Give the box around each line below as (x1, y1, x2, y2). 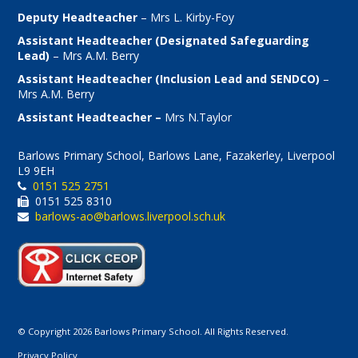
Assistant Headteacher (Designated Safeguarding (18, 33, 310, 48)
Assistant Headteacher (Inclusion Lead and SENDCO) (18, 71, 320, 86)
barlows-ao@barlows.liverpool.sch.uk (35, 209, 226, 224)
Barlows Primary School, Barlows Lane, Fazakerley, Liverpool (18, 148, 336, 163)
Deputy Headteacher (18, 10, 138, 25)
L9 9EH (18, 163, 55, 178)
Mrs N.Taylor (165, 109, 233, 125)
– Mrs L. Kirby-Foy (137, 10, 235, 25)
